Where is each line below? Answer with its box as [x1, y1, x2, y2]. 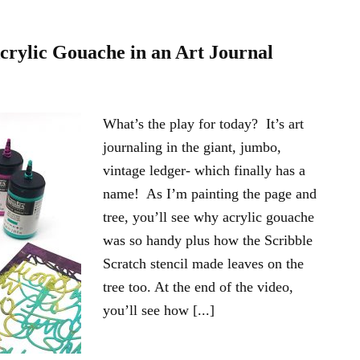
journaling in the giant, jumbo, [103, 139, 281, 155]
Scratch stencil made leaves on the [103, 256, 304, 272]
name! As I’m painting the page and [103, 186, 317, 202]
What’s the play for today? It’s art [103, 116, 304, 132]
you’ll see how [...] [103, 302, 215, 318]
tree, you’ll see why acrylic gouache [103, 209, 314, 225]
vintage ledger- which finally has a [103, 162, 305, 178]
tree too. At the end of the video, [103, 279, 293, 295]
